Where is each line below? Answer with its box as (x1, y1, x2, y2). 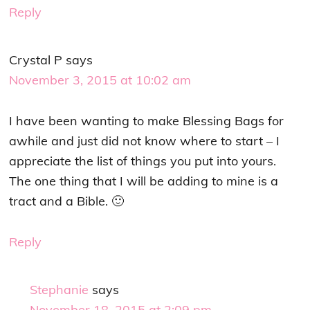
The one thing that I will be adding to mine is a (9, 173, 279, 190)
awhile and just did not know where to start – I (9, 133, 280, 149)
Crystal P (9, 52, 63, 69)
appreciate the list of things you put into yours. (9, 153, 277, 170)
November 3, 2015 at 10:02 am (9, 72, 192, 89)
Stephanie (30, 282, 89, 298)
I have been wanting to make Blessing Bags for (9, 113, 284, 129)
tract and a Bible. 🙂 (9, 193, 125, 210)
